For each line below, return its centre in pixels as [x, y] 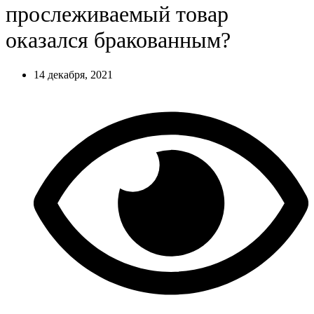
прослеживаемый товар [117, 14]
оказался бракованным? [118, 40]
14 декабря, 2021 [73, 74]
